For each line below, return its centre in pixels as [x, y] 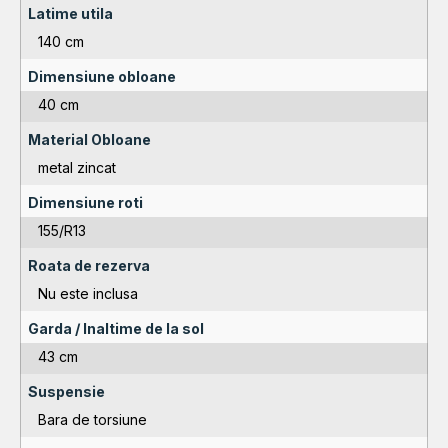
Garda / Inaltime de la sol [116, 329]
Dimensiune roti [85, 203]
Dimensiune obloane [102, 77]
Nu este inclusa [88, 294]
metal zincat [77, 168]
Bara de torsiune [92, 420]
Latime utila [70, 14]
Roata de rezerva [89, 266]
